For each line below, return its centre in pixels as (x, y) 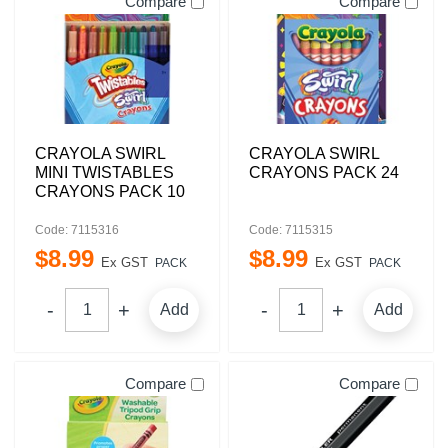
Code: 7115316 (77, 230)
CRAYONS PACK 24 (324, 172)
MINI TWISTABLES (104, 172)
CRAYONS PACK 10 (110, 191)
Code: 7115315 (291, 230)
